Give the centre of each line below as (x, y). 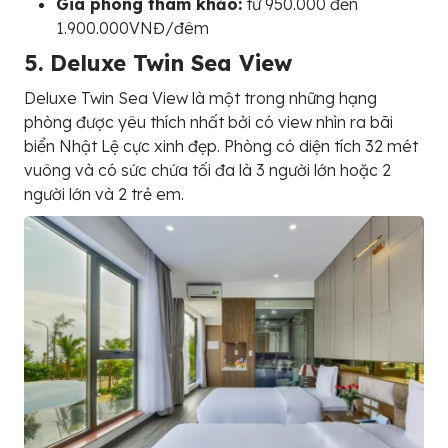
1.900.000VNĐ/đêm (132, 27)
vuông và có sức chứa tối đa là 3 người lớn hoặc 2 (207, 169)
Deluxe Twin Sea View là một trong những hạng (200, 97)
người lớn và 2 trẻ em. (104, 193)
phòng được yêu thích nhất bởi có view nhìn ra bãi (208, 121)
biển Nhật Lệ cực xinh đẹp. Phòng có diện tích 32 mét (221, 145)
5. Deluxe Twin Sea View (158, 62)
